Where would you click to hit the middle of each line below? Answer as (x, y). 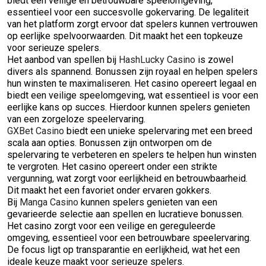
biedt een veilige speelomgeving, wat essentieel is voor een (133, 95)
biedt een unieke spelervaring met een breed (158, 131)
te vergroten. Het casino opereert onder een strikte (112, 167)
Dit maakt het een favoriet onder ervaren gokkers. (109, 190)
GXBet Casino (36, 131)
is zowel (214, 60)
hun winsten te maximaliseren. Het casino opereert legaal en (132, 83)
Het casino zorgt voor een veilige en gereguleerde (111, 226)
